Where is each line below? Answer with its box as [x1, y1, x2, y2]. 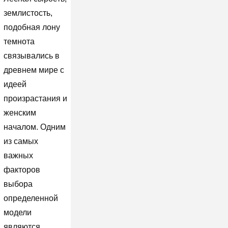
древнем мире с [3, 65, 64, 74]
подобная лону [3, 22, 60, 32]
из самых [3, 136, 38, 146]
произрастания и [3, 94, 67, 103]
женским [3, 108, 36, 117]
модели [3, 208, 32, 217]
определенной [3, 193, 58, 203]
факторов [3, 165, 40, 174]
